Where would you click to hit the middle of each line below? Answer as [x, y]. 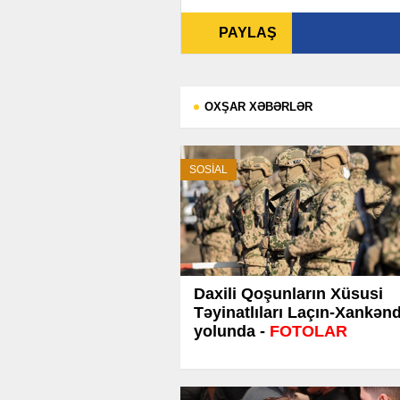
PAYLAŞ [248, 33]
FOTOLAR [306, 331]
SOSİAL [208, 170]
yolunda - [229, 331]
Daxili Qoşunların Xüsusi [288, 294]
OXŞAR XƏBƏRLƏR [258, 107]
